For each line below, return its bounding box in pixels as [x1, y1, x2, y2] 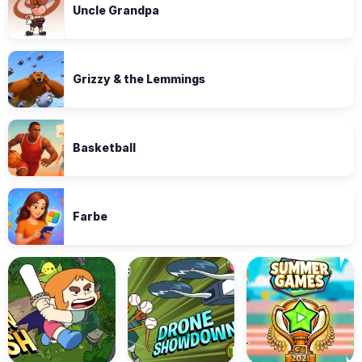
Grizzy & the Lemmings [73, 72, 206, 86]
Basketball [73, 141, 137, 154]
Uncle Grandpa [73, 3, 160, 17]
